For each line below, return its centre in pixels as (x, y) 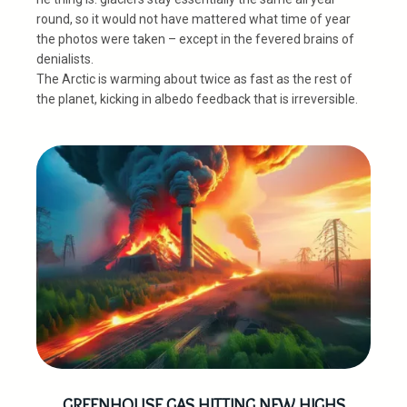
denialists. (65, 60)
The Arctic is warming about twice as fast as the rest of (194, 79)
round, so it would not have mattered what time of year (194, 20)
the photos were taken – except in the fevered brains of (195, 40)
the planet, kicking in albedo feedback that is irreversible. (197, 99)
